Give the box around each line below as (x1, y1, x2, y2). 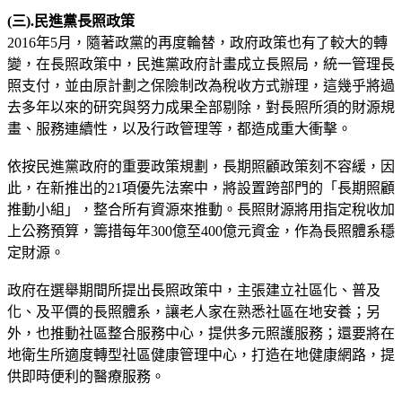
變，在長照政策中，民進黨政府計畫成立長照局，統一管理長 (7, 56, 395, 72)
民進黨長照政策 (34, 13, 135, 29)
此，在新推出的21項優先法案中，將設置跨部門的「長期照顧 (7, 179, 395, 196)
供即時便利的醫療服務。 (7, 368, 165, 384)
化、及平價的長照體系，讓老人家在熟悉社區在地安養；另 (7, 303, 380, 319)
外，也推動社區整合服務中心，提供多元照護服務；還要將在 (7, 325, 395, 341)
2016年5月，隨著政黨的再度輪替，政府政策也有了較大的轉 (7, 34, 388, 50)
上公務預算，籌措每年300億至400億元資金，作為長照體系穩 (7, 223, 395, 239)
